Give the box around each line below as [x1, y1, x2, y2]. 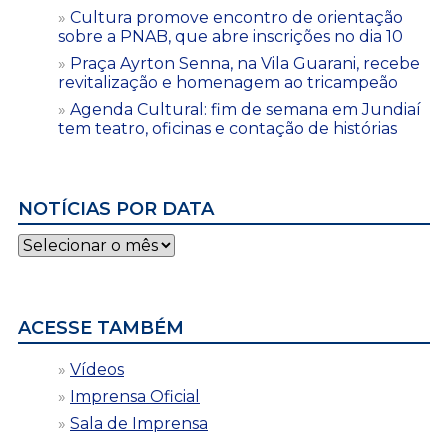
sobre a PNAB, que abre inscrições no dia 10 [58, 26, 403, 46]
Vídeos [70, 359, 124, 379]
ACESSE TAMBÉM [18, 316, 184, 339]
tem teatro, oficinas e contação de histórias [58, 118, 397, 138]
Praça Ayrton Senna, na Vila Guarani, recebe [70, 53, 420, 73]
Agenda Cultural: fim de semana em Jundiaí [70, 99, 421, 119]
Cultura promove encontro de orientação [70, 7, 403, 27]
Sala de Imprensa [70, 413, 208, 433]
